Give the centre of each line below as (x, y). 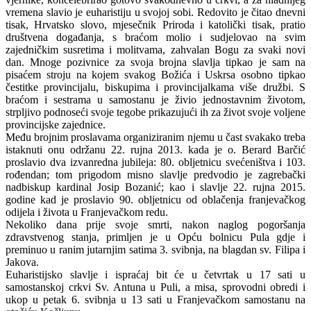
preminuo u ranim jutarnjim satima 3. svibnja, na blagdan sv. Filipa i (155, 249)
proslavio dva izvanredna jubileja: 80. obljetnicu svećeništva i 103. (155, 162)
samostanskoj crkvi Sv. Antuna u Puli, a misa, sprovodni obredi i (155, 287)
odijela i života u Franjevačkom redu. (87, 212)
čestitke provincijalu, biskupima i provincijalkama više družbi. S (155, 87)
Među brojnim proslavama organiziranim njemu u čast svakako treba (155, 137)
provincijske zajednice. (56, 124)
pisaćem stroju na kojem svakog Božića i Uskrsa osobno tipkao (155, 74)
